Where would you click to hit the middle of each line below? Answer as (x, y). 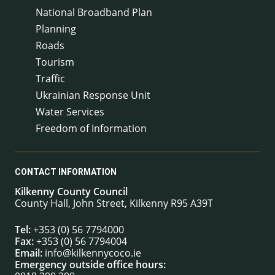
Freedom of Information (91, 128)
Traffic (50, 78)
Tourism (55, 62)
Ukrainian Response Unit (93, 95)
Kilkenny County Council (71, 191)
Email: (29, 253)
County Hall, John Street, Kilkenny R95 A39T (114, 203)
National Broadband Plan (94, 12)
